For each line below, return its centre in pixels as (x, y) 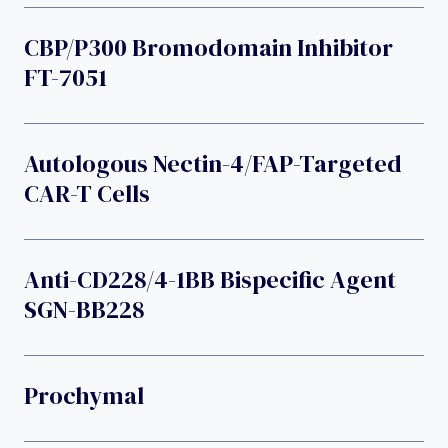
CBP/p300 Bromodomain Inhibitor (208, 47)
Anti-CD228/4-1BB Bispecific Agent (210, 279)
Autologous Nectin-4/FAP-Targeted (213, 163)
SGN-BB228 (84, 309)
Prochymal (84, 395)
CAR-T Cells (87, 193)
